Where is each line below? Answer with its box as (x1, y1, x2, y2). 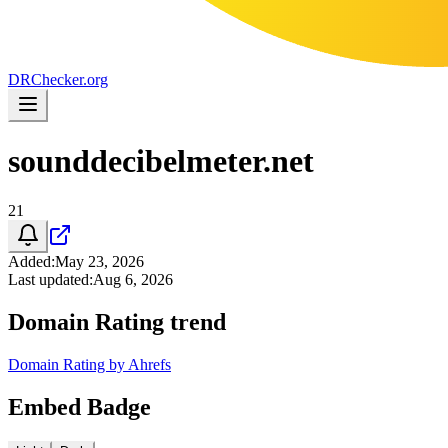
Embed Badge (8, 393, 151, 420)
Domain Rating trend (8, 308, 226, 335)
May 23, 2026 (55, 252, 144, 270)
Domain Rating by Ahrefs (8, 355, 171, 373)
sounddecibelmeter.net (8, 143, 314, 180)
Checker (31, 71, 83, 88)
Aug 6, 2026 (93, 270, 173, 288)
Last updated (8, 270, 89, 288)
